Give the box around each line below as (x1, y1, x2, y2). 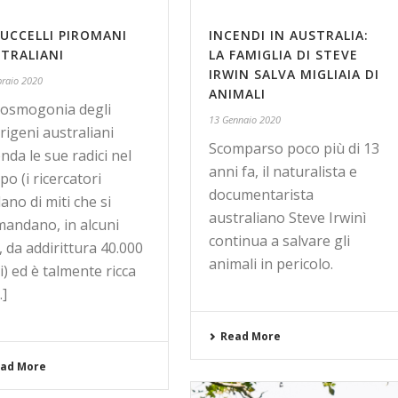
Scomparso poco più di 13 (209, 139, 380, 158)
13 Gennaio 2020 (209, 113, 282, 126)
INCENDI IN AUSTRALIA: (209, 27, 370, 44)
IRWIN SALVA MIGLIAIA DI (209, 66, 380, 83)
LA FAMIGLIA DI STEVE (209, 46, 359, 63)
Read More (220, 329, 282, 344)
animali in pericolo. (209, 254, 334, 274)
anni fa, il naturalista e (209, 162, 358, 181)
